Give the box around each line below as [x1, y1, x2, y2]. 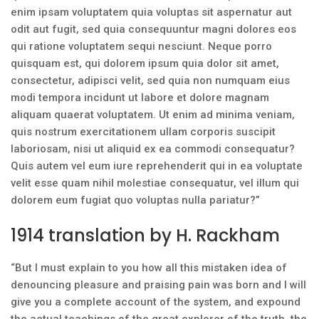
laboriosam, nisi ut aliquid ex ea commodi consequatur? [11, 142, 295, 155]
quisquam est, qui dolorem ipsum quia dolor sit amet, [11, 57, 279, 70]
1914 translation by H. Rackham [11, 224, 280, 247]
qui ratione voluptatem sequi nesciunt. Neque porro [11, 40, 272, 53]
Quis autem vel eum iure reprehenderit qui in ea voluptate [11, 159, 303, 172]
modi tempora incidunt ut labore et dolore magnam [11, 91, 269, 104]
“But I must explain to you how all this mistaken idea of [11, 261, 287, 274]
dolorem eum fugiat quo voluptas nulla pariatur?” [11, 194, 260, 206]
